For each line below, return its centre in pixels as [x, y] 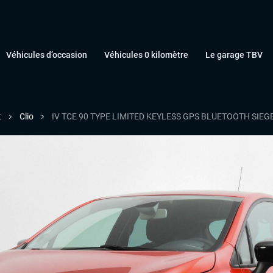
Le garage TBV [234, 55]
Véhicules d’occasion [47, 55]
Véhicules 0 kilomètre [146, 55]
